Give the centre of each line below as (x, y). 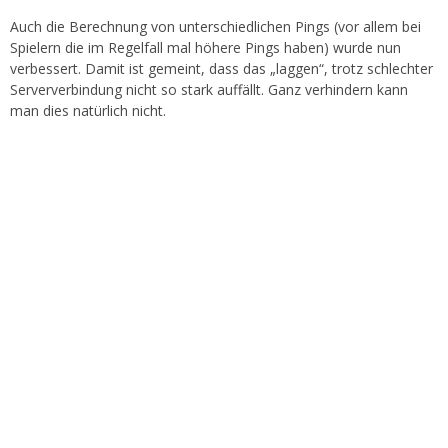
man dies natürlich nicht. (88, 110)
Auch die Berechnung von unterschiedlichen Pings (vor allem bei (215, 26)
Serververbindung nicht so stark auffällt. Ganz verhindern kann (209, 89)
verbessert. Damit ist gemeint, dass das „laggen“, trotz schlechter (221, 68)
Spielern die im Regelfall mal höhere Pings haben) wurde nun (205, 47)
